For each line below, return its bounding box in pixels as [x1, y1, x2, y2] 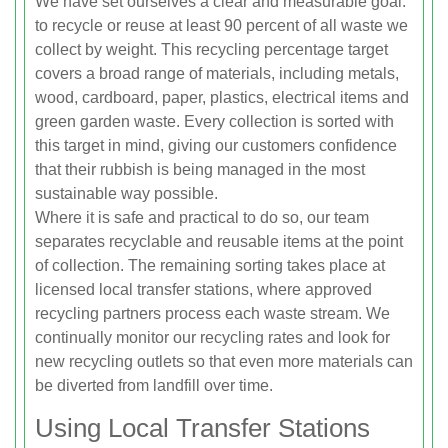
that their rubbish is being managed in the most [35, 160, 365, 178]
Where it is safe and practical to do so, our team [35, 208, 369, 226]
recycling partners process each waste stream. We [35, 304, 390, 322]
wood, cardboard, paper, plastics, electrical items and [35, 88, 409, 106]
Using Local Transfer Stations [35, 412, 370, 443]
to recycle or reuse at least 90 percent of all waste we [35, 16, 408, 34]
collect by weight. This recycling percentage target [35, 40, 388, 58]
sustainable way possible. [35, 184, 218, 202]
